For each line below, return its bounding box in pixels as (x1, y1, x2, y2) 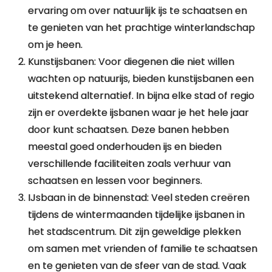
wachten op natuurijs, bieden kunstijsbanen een (28, 72, 254, 86)
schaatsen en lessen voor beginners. (28, 174, 203, 188)
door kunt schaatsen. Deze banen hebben (28, 123, 229, 137)
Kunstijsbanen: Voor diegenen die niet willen (28, 55, 235, 69)
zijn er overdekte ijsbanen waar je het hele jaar (28, 106, 250, 120)
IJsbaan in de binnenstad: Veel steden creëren (28, 191, 250, 205)
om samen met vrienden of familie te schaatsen (28, 242, 258, 256)
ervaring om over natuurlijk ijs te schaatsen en (28, 4, 248, 18)
